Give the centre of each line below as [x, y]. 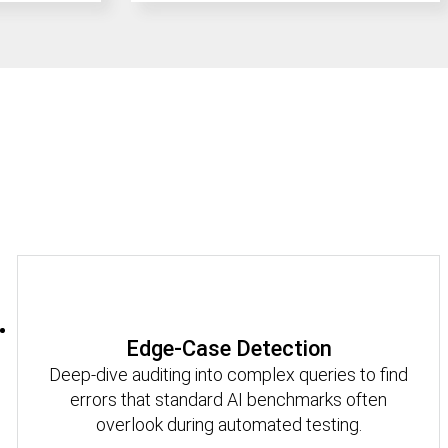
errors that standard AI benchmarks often [229, 399]
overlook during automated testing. [228, 424]
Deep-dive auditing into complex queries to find [229, 374]
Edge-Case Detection [228, 348]
